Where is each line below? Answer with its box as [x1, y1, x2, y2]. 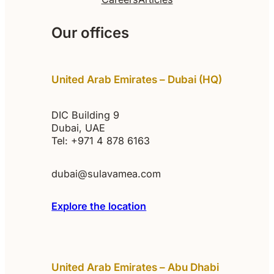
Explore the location [51, 200, 147, 213]
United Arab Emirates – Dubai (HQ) [51, 73, 223, 86]
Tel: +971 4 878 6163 [51, 134, 150, 147]
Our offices [51, 24, 130, 42]
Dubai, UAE [51, 121, 106, 134]
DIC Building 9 [51, 108, 120, 121]
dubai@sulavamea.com [51, 167, 161, 180]
